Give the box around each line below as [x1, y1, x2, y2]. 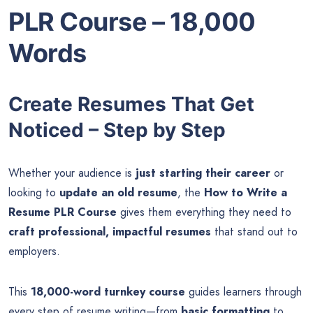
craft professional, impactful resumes [8, 224, 211, 240]
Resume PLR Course [8, 204, 117, 221]
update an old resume [59, 184, 177, 201]
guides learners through [185, 284, 302, 300]
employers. [8, 243, 60, 260]
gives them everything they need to [117, 204, 291, 221]
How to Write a [204, 184, 287, 201]
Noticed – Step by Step [8, 117, 226, 142]
